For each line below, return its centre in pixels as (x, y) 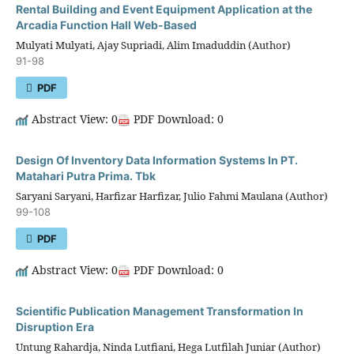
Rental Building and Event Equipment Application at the (164, 9)
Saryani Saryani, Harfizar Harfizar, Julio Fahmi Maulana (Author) (171, 196)
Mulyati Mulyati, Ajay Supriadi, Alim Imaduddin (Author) (153, 45)
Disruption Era (55, 326)
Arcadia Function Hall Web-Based (106, 25)
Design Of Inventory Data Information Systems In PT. (156, 160)
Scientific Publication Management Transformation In (159, 311)
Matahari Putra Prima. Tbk (85, 175)
